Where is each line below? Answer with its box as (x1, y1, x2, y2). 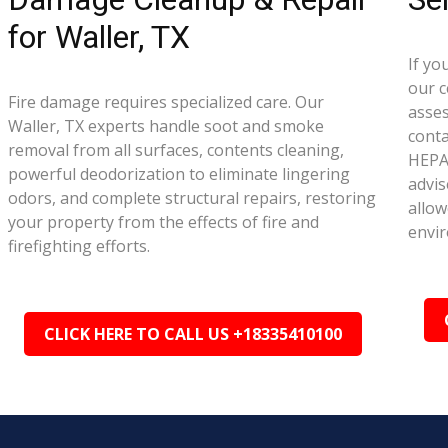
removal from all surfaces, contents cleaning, (8, 139, 345, 161)
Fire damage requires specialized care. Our (8, 91, 325, 113)
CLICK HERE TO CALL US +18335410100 (44, 323, 342, 345)
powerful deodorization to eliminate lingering (8, 163, 351, 185)
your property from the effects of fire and (8, 211, 320, 233)
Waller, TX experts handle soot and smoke (8, 115, 325, 137)
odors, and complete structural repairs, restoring (8, 187, 377, 209)
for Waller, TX (8, 18, 191, 56)
